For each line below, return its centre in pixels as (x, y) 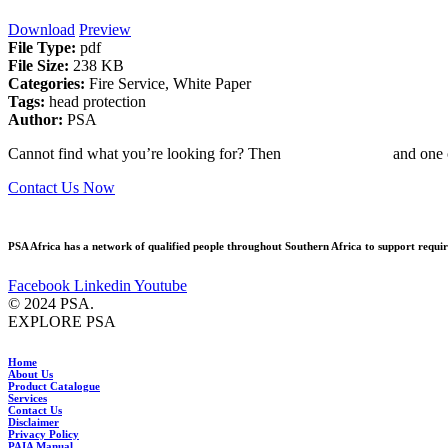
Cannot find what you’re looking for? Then (146, 153)
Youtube (160, 285)
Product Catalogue (54, 385)
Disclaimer (33, 421)
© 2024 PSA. (51, 303)
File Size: (40, 65)
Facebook (39, 285)
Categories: (48, 83)
